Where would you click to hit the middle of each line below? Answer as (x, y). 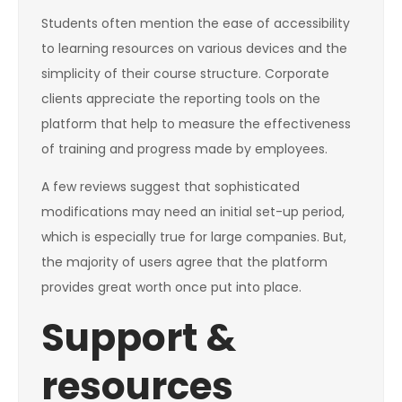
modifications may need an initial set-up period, (193, 212)
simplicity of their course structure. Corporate (185, 74)
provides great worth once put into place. (171, 288)
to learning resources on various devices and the (194, 49)
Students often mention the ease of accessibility (196, 24)
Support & (139, 338)
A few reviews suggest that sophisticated (170, 187)
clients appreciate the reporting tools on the (181, 99)
